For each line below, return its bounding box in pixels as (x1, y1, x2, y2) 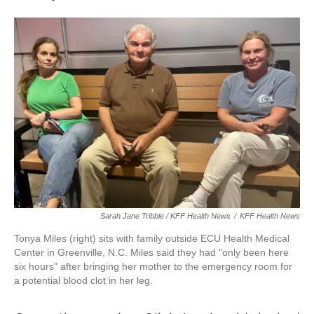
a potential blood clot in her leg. (14, 275, 153, 287)
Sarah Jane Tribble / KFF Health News (100, 212, 231, 221)
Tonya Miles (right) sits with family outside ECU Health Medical (14, 233, 289, 245)
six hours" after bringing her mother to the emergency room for (14, 261, 292, 273)
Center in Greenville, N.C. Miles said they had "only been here (14, 247, 289, 259)
